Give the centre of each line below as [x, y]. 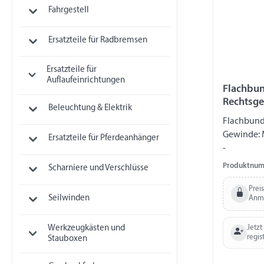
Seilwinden [69, 199]
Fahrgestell [68, 10]
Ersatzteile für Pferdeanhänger [103, 138]
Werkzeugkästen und [87, 228]
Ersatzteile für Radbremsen [98, 40]
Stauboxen [68, 239]
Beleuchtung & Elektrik [90, 108]
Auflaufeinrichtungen [86, 81]
